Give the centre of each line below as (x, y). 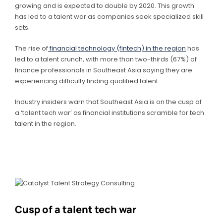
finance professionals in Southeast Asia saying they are (104, 70)
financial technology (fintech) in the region (117, 49)
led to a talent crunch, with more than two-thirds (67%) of (106, 59)
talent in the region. (46, 124)
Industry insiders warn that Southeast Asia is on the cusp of (108, 102)
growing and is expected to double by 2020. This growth (105, 6)
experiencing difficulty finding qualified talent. (88, 81)
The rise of (31, 49)
